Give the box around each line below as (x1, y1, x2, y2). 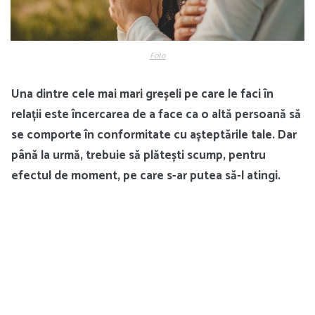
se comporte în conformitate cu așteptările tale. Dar (11, 124, 297, 145)
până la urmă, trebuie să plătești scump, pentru (11, 145, 266, 165)
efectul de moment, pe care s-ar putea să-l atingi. (11, 165, 281, 186)
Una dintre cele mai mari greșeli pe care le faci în (11, 84, 274, 104)
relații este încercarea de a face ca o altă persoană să (11, 104, 301, 124)
